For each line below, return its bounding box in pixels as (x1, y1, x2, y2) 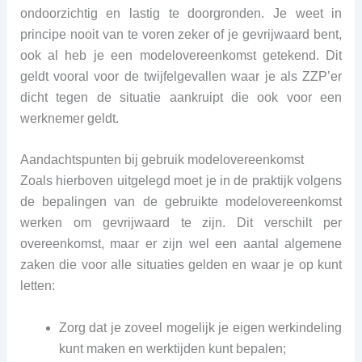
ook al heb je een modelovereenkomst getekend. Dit (19, 48, 343, 62)
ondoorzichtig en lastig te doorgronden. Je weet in (19, 6, 343, 20)
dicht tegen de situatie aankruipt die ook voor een (19, 90, 343, 104)
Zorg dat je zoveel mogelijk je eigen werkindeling (58, 320, 343, 335)
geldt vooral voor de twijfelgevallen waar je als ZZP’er (19, 69, 343, 83)
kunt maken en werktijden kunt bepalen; (58, 341, 286, 356)
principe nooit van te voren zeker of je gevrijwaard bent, (19, 27, 343, 41)
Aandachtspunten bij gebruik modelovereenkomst (19, 153, 304, 167)
